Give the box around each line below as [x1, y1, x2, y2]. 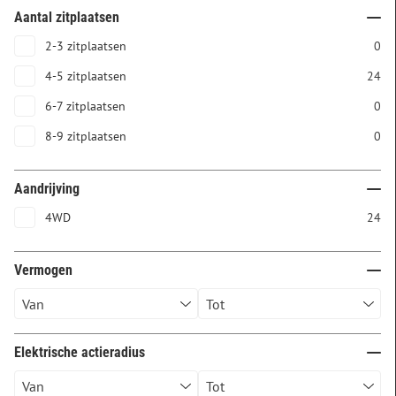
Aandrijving [14, 180, 80, 197]
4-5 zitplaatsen [45, 68, 126, 84]
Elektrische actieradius [14, 344, 145, 361]
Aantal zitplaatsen [14, 9, 119, 26]
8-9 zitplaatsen [45, 128, 126, 144]
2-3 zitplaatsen [45, 38, 126, 54]
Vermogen [14, 262, 72, 278]
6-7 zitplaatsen [45, 98, 126, 114]
